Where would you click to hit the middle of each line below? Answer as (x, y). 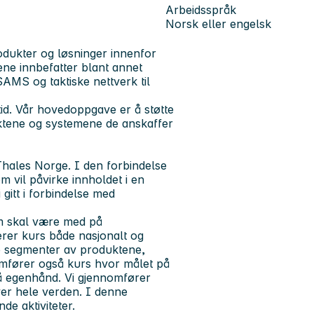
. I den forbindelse (117, 166)
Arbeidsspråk (201, 9)
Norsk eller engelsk (218, 23)
